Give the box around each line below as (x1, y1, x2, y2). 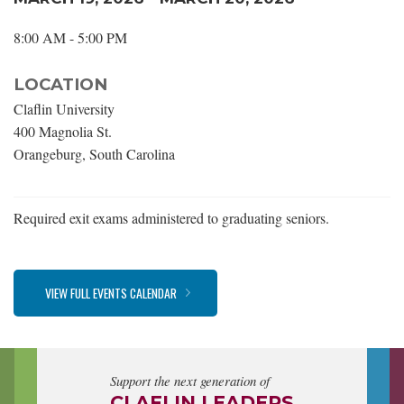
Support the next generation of (110, 371, 270, 390)
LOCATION (14, 73, 107, 95)
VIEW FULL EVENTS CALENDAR (45, 282, 177, 302)
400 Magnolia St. (14, 121, 112, 141)
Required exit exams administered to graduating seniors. (14, 207, 329, 227)
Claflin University (14, 98, 115, 118)
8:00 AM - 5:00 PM (14, 27, 127, 47)
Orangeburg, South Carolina (14, 143, 175, 163)
